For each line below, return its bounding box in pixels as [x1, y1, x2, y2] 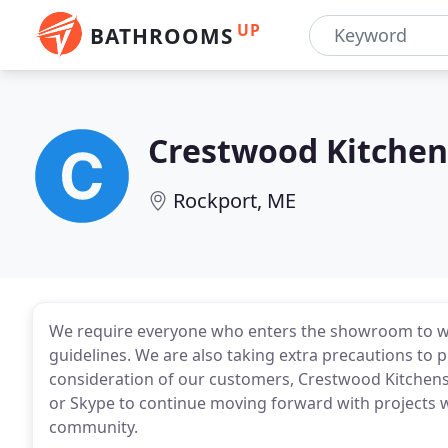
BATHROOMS [90, 22, 233, 50]
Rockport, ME [173, 187, 296, 214]
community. [49, 416, 138, 438]
